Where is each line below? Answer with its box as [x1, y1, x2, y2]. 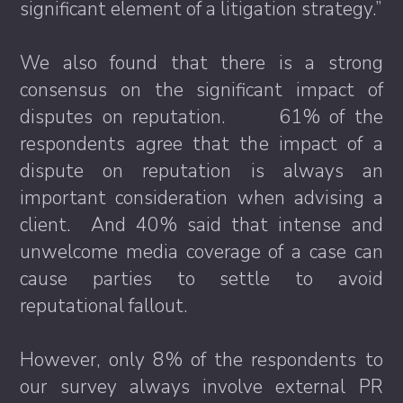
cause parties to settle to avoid [20, 266, 383, 292]
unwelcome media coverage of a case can [20, 239, 383, 265]
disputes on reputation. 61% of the [20, 104, 383, 130]
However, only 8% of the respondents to [20, 347, 383, 373]
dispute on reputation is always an [20, 158, 383, 184]
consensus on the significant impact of [20, 77, 383, 103]
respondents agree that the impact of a [20, 131, 383, 157]
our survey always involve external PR [20, 374, 383, 400]
